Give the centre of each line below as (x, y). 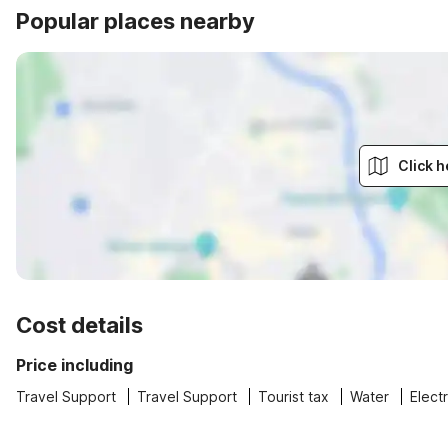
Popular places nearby (135, 21)
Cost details (79, 325)
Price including (74, 365)
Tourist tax (293, 396)
